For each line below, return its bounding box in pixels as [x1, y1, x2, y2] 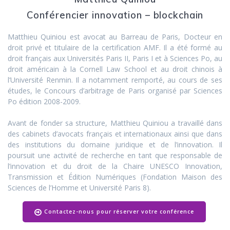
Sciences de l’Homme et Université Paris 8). [8, 183, 151, 193]
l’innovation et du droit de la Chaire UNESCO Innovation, [8, 161, 222, 171]
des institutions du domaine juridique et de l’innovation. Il [8, 140, 222, 150]
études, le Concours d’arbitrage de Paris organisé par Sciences [8, 86, 222, 96]
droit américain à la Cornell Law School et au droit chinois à [8, 64, 222, 74]
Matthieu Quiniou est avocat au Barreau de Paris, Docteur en [8, 32, 222, 42]
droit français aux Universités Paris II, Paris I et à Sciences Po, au [8, 53, 222, 64]
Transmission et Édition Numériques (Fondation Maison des [8, 172, 222, 182]
